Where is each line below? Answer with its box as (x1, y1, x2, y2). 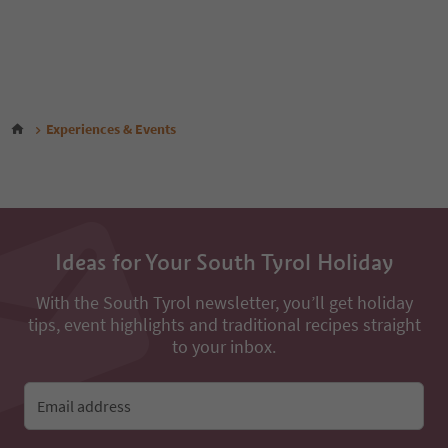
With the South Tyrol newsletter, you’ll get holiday (35, 291, 413, 314)
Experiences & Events (46, 120, 176, 139)
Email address (37, 396, 131, 416)
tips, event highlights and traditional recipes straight (27, 313, 421, 336)
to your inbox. (172, 335, 276, 358)
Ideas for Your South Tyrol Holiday (54, 248, 394, 276)
